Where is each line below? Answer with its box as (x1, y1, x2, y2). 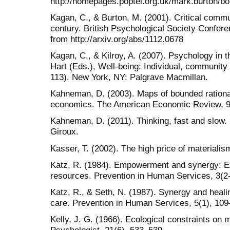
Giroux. (50, 126, 79, 137)
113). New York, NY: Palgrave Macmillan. (50, 72, 208, 83)
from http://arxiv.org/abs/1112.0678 (50, 33, 183, 44)
